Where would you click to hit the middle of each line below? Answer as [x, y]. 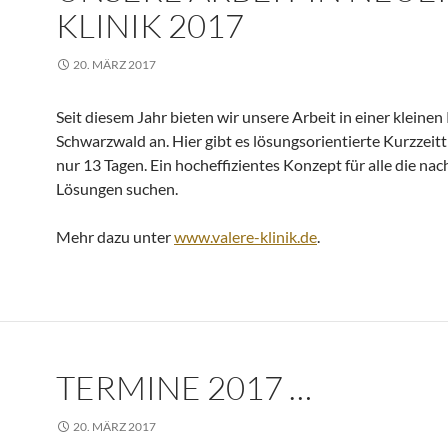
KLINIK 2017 [150, 25]
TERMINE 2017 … [184, 387]
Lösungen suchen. [117, 188]
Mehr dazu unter [115, 236]
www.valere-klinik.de [245, 236]
